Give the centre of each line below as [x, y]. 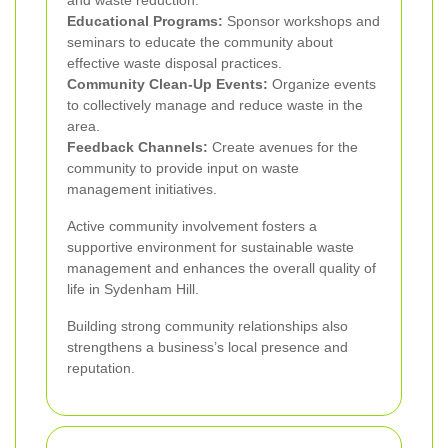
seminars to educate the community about [200, 41]
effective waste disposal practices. [174, 62]
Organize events [322, 83]
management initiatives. [142, 188]
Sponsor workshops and [301, 20]
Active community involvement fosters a [192, 225]
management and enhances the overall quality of [221, 267]
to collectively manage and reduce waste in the [215, 104]
